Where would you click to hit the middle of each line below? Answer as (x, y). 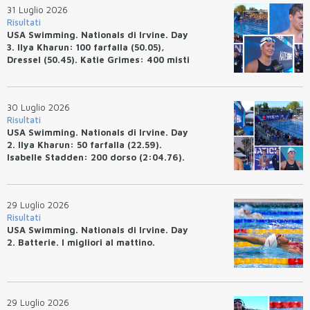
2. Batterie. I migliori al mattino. (81, 242)
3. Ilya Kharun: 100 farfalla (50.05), (86, 47)
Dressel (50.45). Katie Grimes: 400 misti (98, 59)
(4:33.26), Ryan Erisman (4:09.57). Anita (99, 72)
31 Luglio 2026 (37, 9)
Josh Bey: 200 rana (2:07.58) (73, 169)
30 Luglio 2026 (38, 107)
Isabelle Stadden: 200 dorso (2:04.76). (96, 157)
